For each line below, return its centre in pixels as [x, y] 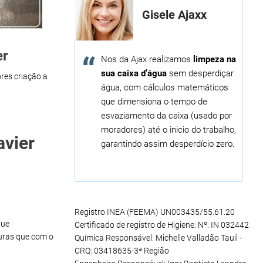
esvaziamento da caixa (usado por [166, 115]
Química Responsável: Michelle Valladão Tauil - [158, 237]
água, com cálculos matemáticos [165, 87]
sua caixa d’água [134, 73]
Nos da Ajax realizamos [147, 59]
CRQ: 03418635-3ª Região [122, 250]
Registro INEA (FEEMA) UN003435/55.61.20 [155, 212]
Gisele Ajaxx [174, 14]
